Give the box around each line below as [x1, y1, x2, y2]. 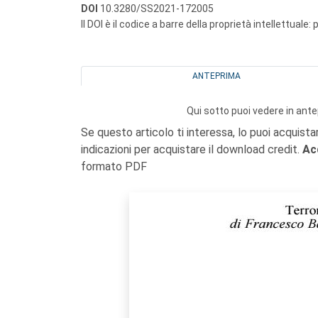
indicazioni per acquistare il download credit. [81, 143, 302, 156]
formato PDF [81, 160, 147, 173]
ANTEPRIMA [192, 71, 241, 81]
